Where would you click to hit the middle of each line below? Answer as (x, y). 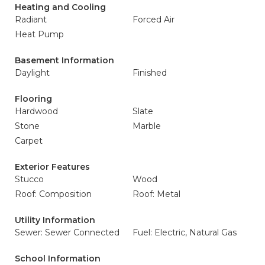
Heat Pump (39, 35)
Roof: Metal (156, 194)
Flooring (33, 99)
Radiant (31, 20)
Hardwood (36, 112)
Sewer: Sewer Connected (67, 233)
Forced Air (153, 20)
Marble (147, 126)
